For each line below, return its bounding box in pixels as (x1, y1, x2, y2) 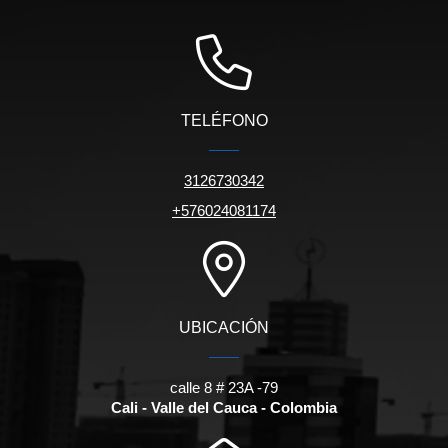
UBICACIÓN (179, 319, 269, 337)
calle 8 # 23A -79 (170, 379, 278, 397)
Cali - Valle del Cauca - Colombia (111, 399, 337, 417)
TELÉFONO (180, 112, 268, 130)
